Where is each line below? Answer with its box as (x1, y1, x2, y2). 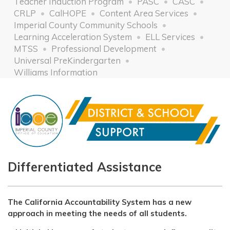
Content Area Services (99, 7, 188, 18)
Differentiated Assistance (8, 159, 162, 175)
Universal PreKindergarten (13, 54, 121, 66)
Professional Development (51, 43, 157, 54)
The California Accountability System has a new (8, 197, 191, 207)
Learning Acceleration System (13, 31, 132, 42)
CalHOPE (49, 7, 86, 18)
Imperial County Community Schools (13, 19, 158, 30)
